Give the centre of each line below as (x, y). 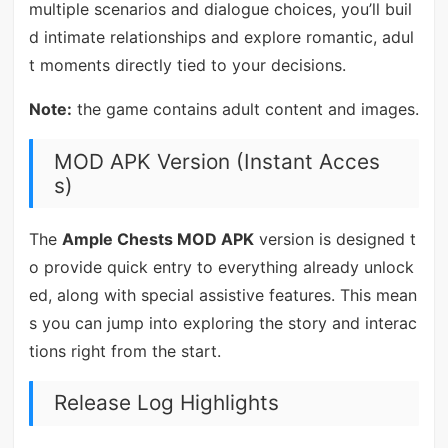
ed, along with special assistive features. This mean (222, 294)
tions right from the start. (124, 350)
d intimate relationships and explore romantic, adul (221, 37)
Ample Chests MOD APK (157, 238)
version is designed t (334, 238)
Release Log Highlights (166, 403)
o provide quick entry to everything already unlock (221, 266)
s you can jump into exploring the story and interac (222, 322)
